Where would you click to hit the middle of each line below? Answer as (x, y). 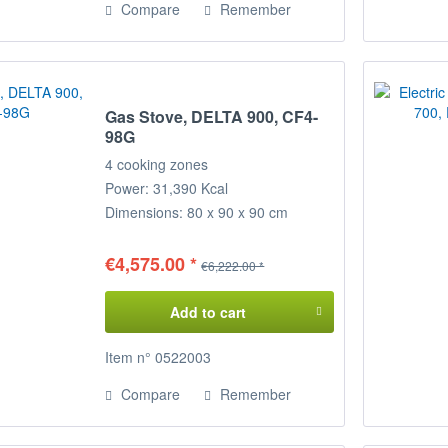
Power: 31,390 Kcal (169, 187)
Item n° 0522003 (158, 356)
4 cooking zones (157, 163)
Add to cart (207, 311)
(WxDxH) (134, 235)
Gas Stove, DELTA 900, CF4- (212, 116)
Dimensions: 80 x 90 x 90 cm (197, 211)
